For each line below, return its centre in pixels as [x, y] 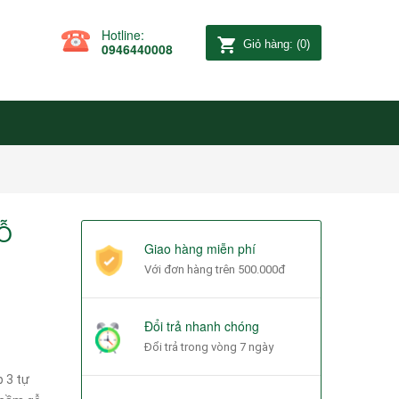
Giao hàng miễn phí [200, 248]
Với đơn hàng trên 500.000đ [215, 269]
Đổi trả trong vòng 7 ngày [209, 346]
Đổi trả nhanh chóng [202, 326]
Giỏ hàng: [268, 44]
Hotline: [123, 35]
